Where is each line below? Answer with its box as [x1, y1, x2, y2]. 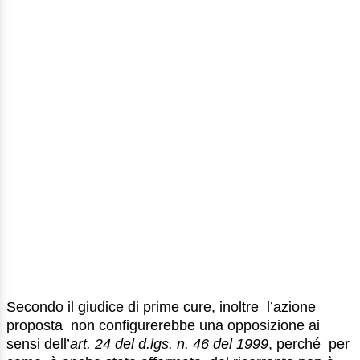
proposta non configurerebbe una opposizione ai [6, 317, 320, 333]
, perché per [268, 335, 350, 352]
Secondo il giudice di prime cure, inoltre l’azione [6, 298, 316, 315]
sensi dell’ [6, 335, 70, 352]
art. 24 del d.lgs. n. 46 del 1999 [70, 335, 268, 352]
